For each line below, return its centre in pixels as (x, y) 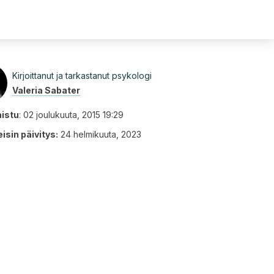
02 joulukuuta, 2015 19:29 (73, 115)
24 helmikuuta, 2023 (101, 134)
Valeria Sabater (46, 90)
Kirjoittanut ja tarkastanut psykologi (82, 76)
